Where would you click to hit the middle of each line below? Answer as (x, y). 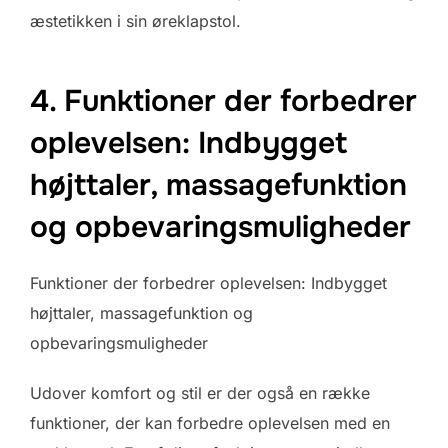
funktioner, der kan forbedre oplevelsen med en (210, 422)
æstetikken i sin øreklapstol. (135, 21)
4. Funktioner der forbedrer (223, 100)
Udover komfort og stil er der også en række (200, 392)
